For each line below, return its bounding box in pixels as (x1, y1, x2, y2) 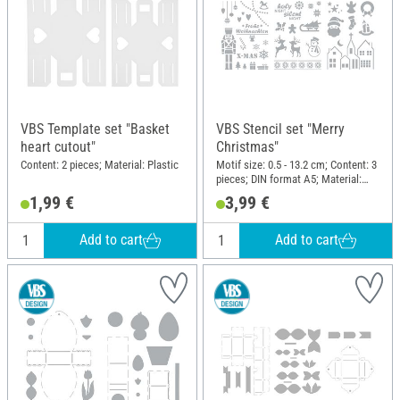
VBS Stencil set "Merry (216, 121, 345, 137)
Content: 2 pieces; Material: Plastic (21, 157, 179, 171)
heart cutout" (21, 138, 96, 155)
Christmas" (216, 138, 279, 155)
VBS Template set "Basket (21, 121, 170, 137)
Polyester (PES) (216, 186, 287, 200)
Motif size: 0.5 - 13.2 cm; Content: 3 (216, 157, 377, 171)
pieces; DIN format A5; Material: (216, 171, 362, 186)
